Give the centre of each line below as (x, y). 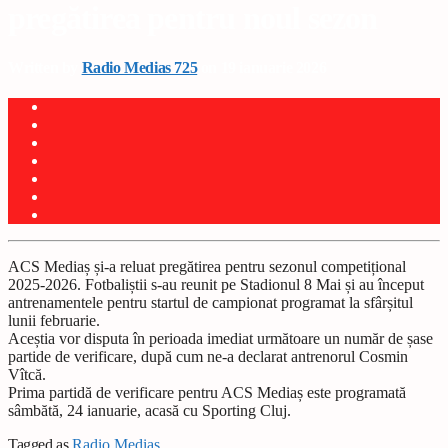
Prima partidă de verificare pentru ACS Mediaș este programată (207, 393)
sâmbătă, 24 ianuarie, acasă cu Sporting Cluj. (149, 411)
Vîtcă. (27, 375)
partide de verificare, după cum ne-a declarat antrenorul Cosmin (208, 357)
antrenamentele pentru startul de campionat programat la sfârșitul (210, 303)
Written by (45, 67)
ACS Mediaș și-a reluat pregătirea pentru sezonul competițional (207, 267)
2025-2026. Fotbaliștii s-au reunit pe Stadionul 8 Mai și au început (216, 285)
